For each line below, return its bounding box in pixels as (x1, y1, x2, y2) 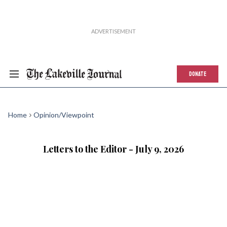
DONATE (189, 68, 206, 80)
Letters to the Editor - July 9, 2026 (43, 143, 184, 155)
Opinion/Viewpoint (33, 110, 94, 119)
